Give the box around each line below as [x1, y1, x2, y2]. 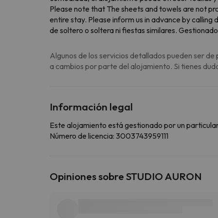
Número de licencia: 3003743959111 [50, 130, 168, 141]
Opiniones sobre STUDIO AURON [50, 169, 202, 182]
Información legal [50, 100, 133, 113]
